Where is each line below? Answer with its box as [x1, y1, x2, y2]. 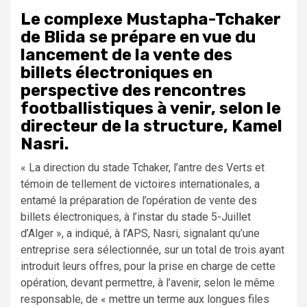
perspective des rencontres [21, 81, 246, 101]
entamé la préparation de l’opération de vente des [21, 194, 257, 208]
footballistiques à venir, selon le [21, 99, 281, 119]
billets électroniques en [21, 63, 212, 83]
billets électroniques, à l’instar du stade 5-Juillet [21, 210, 251, 224]
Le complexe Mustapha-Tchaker [21, 10, 281, 29]
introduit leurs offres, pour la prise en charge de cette [21, 260, 275, 273]
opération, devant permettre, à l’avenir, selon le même [21, 276, 275, 290]
